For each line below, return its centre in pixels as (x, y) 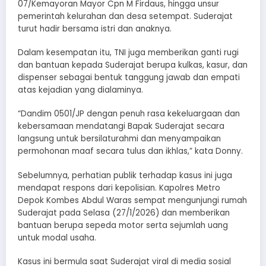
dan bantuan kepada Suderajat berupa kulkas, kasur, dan (133, 65)
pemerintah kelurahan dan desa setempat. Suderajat (125, 16)
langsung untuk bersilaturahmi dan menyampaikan (119, 139)
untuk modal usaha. (57, 237)
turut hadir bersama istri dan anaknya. (95, 29)
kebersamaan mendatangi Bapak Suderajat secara (121, 126)
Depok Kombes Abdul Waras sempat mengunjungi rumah (132, 200)
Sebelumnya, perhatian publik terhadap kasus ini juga (125, 175)
